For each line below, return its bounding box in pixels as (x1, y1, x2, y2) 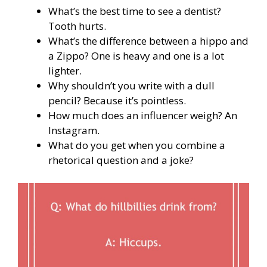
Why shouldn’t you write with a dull (48, 79, 215, 93)
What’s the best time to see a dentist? (48, 4, 221, 18)
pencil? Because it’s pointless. (48, 94, 186, 108)
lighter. (48, 64, 82, 78)
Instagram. (48, 123, 100, 138)
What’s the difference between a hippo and (48, 34, 249, 48)
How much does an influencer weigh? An (48, 108, 237, 123)
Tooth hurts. (48, 19, 106, 33)
